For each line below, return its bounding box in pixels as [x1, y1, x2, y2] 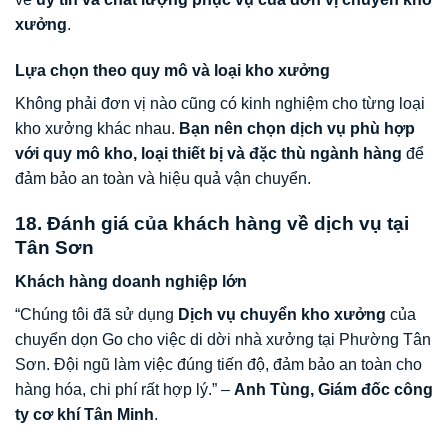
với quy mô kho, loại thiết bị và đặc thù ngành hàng [15, 144, 402, 162]
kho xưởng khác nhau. [15, 119, 179, 137]
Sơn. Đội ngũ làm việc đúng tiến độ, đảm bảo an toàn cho [15, 356, 422, 374]
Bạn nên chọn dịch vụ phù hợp [179, 119, 415, 137]
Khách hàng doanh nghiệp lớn [15, 273, 247, 291]
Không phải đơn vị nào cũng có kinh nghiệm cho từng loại [15, 94, 425, 112]
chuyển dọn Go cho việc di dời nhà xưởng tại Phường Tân [15, 331, 431, 349]
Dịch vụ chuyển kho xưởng [178, 306, 386, 324]
